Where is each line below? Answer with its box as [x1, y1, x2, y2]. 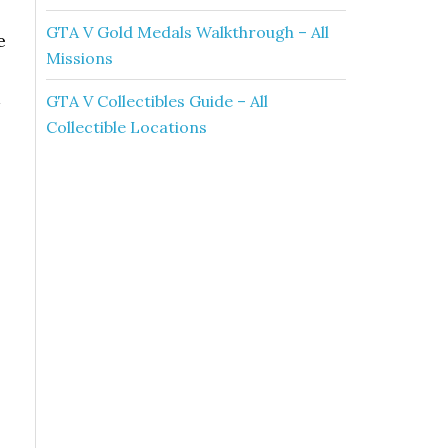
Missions [46, 48, 113, 68]
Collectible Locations [46, 117, 207, 137]
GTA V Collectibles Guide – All [46, 91, 268, 111]
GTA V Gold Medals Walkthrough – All [46, 22, 329, 42]
